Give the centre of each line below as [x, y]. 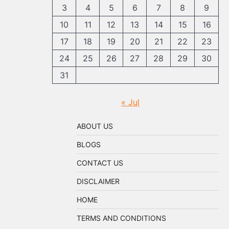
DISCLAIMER [98, 181]
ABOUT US [95, 126]
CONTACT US [100, 163]
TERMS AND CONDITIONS [121, 218]
